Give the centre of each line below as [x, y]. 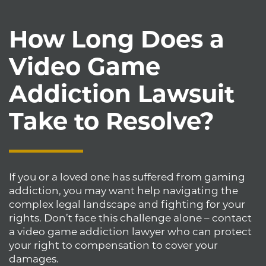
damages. [34, 259]
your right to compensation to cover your [113, 245]
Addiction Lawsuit [122, 93]
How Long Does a [117, 39]
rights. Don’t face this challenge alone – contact [130, 218]
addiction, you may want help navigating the [123, 190]
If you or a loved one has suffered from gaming [127, 177]
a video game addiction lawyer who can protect [130, 231]
